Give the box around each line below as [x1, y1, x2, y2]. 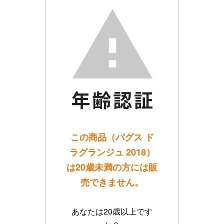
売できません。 [80, 175, 143, 188]
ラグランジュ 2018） [69, 145, 155, 158]
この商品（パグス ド [70, 130, 154, 143]
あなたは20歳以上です [71, 205, 152, 217]
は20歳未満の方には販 [66, 160, 157, 173]
